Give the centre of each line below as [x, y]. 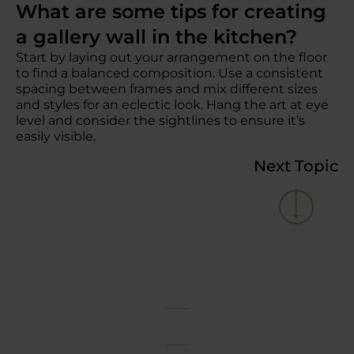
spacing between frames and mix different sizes [167, 89]
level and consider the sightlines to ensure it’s [160, 121]
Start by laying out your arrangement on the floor [171, 57]
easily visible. [56, 136]
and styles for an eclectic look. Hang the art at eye [172, 105]
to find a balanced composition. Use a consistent [169, 73]
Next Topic [296, 166]
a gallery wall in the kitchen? [162, 37]
